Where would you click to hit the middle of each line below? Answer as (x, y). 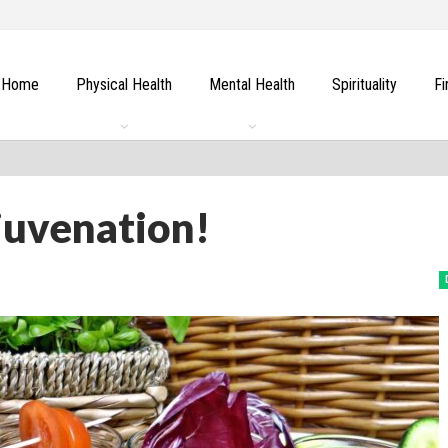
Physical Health (123, 84)
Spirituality (364, 84)
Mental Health (251, 84)
